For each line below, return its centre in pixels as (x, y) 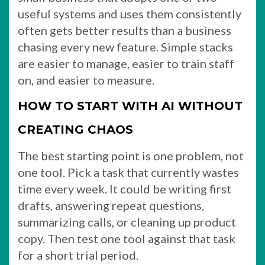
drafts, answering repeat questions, (111, 205)
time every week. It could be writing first (125, 188)
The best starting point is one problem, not (131, 155)
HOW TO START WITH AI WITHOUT (130, 106)
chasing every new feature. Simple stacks (125, 46)
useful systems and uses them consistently (130, 13)
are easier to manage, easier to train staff (126, 63)
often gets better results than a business (125, 30)
